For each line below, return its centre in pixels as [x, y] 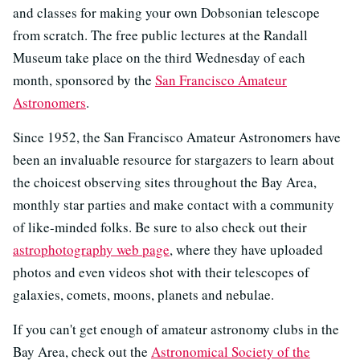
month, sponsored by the [84, 80]
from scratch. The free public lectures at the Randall [160, 35]
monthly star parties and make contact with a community [174, 205]
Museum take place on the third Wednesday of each [159, 57]
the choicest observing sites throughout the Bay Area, [165, 182]
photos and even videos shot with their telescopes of [161, 272]
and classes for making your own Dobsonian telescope [166, 12]
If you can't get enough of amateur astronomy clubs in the [176, 329]
